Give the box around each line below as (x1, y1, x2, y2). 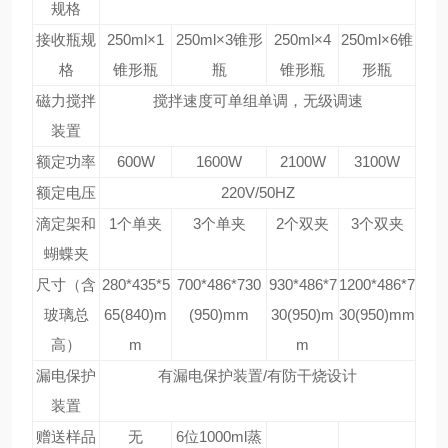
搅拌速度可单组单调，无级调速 (152, 92, 363, 109)
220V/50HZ (220, 184, 295, 201)
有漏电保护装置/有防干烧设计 (158, 367, 357, 384)
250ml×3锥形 (175, 31, 263, 48)
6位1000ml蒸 (176, 428, 262, 445)
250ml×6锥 (341, 31, 413, 48)
